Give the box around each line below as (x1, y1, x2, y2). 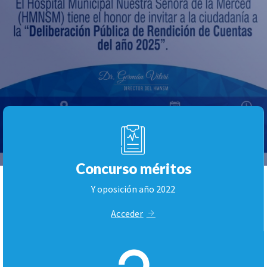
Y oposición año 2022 (91, 183, 175, 195)
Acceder (111, 207, 144, 219)
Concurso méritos (75, 160, 191, 178)
